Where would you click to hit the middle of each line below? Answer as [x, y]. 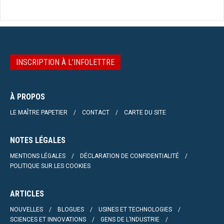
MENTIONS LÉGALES [38, 156]
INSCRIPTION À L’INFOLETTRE [65, 62]
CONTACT [96, 112]
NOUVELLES [26, 209]
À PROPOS [27, 96]
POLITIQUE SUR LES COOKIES [50, 166]
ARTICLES [27, 193]
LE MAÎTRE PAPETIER [39, 112]
